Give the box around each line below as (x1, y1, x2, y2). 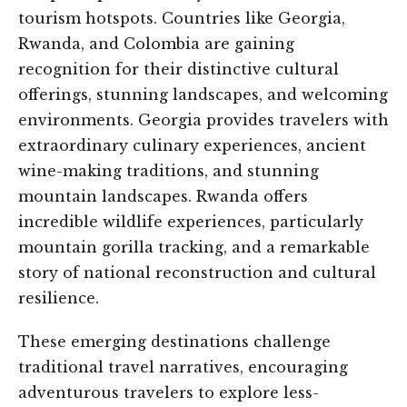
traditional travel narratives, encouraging (18, 358, 348, 377)
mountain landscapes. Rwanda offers (18, 187, 308, 206)
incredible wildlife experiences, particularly (18, 213, 363, 232)
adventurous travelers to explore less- (18, 383, 319, 402)
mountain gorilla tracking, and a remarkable (18, 238, 370, 257)
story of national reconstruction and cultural (18, 263, 376, 283)
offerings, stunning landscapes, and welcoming (18, 85, 388, 104)
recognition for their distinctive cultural (18, 60, 339, 79)
